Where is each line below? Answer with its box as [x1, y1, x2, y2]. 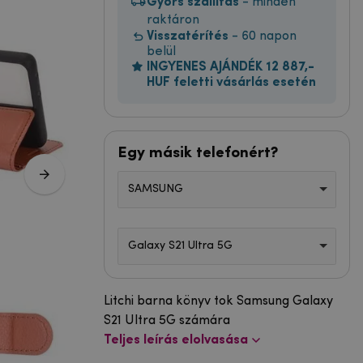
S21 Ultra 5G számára [104, 314, 230, 327]
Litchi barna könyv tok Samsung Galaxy [104, 294, 333, 308]
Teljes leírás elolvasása [104, 333, 248, 347]
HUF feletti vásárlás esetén [147, 75, 316, 89]
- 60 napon [228, 29, 297, 43]
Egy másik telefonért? [117, 144, 278, 161]
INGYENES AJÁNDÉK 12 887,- [147, 60, 314, 74]
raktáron [147, 13, 199, 27]
